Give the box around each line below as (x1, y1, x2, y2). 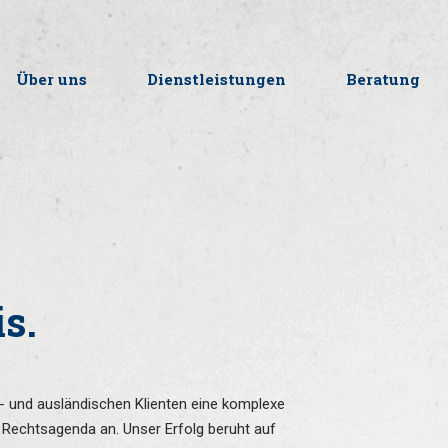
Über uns (16, 68, 87, 89)
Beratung (346, 68, 420, 89)
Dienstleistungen (147, 68, 286, 89)
